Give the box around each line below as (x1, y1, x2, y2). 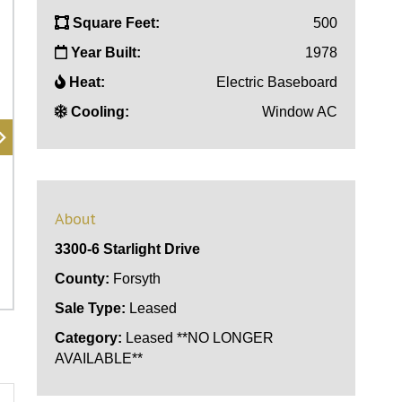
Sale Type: (55, 301, 127, 316)
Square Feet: (73, 15, 161, 31)
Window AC (261, 104, 337, 119)
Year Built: (71, 45, 142, 60)
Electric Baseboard (215, 74, 337, 90)
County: (55, 271, 110, 286)
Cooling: (71, 104, 130, 119)
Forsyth (109, 271, 162, 286)
